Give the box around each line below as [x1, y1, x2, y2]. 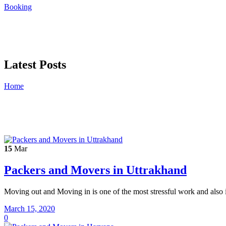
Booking [4, 3, 32, 11]
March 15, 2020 [4, 204, 55, 213]
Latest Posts [4, 58, 66, 71]
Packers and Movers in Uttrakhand [4, 163, 187, 177]
